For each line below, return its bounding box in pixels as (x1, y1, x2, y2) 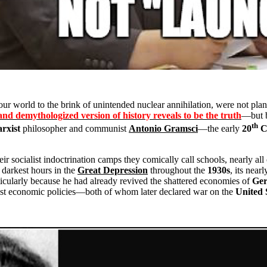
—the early (198, 123, 242, 134)
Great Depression (77, 165, 148, 176)
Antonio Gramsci (129, 123, 198, 134)
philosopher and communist (23, 123, 129, 134)
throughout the (148, 165, 207, 176)
